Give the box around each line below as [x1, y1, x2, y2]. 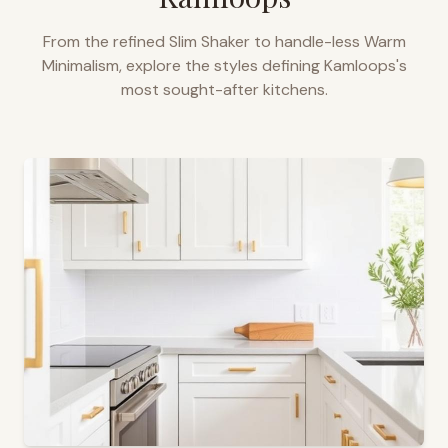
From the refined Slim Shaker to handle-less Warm [42, 31, 406, 52]
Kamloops [323, 55, 396, 76]
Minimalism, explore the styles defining [41, 55, 324, 76]
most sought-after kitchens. [120, 79, 328, 100]
